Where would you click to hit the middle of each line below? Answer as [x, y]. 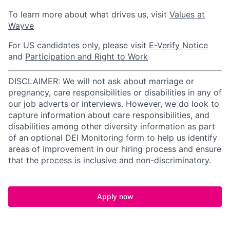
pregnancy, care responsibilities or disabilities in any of [115, 92]
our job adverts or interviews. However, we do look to [114, 103]
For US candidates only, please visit [79, 45]
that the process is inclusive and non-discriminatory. [110, 160]
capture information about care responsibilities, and [109, 115]
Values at [187, 14]
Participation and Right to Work [87, 56]
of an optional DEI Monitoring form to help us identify [113, 137]
